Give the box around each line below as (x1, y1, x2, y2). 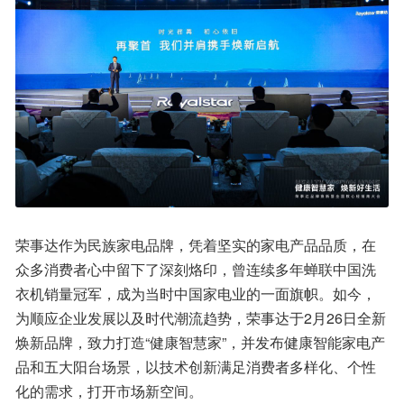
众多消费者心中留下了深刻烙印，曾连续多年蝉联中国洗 (15, 259, 376, 280)
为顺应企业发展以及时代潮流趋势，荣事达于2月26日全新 (15, 308, 386, 328)
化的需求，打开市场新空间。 (15, 381, 203, 401)
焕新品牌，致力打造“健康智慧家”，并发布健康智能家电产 (15, 332, 385, 353)
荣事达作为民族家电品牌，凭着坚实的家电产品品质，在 (15, 234, 376, 255)
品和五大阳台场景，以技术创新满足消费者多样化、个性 (15, 356, 376, 377)
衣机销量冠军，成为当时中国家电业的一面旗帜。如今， (15, 283, 376, 304)
